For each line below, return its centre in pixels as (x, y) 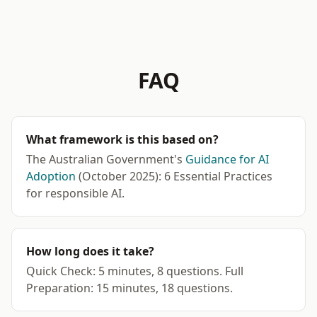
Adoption (51, 176)
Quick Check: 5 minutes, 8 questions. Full (135, 271)
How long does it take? (90, 251)
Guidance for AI (227, 159)
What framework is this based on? (122, 139)
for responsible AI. (75, 193)
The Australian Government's (106, 159)
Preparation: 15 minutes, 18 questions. (129, 288)
